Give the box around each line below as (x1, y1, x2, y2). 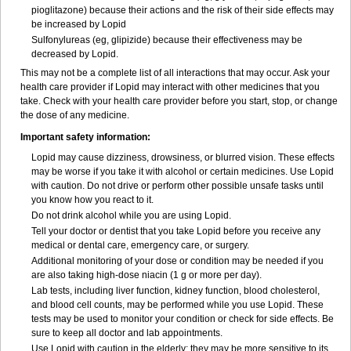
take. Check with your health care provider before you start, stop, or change (20, 96, 338, 107)
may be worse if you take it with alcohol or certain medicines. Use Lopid (31, 166, 334, 177)
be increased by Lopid (31, 19, 126, 30)
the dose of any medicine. (20, 110, 129, 121)
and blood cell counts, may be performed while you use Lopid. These (31, 299, 324, 310)
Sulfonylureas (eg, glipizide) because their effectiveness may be (31, 34, 302, 45)
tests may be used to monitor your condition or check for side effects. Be (31, 313, 334, 324)
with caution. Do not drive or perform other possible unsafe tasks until (31, 180, 324, 191)
